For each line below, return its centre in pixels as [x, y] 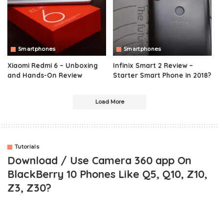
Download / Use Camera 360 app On [99, 160]
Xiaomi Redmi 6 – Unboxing [53, 65]
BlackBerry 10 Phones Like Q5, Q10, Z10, [107, 174]
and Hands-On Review [45, 75]
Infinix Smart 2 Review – [153, 65]
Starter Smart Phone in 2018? [162, 75]
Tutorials [27, 147]
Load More [109, 102]
